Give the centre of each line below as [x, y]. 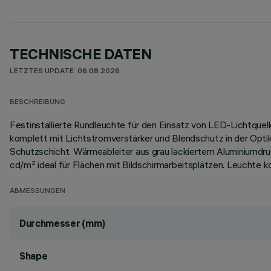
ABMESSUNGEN [38, 191]
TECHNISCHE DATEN [81, 54]
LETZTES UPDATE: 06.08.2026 [65, 72]
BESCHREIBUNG [38, 103]
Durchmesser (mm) [62, 223]
